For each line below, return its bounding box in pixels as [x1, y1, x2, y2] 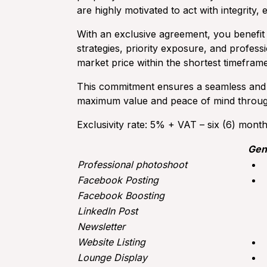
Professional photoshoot [77, 159, 188, 171]
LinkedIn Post [77, 205, 138, 218]
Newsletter [77, 221, 126, 233]
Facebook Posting [77, 174, 159, 187]
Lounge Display [77, 252, 148, 264]
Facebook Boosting [77, 190, 165, 202]
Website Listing [77, 236, 146, 249]
